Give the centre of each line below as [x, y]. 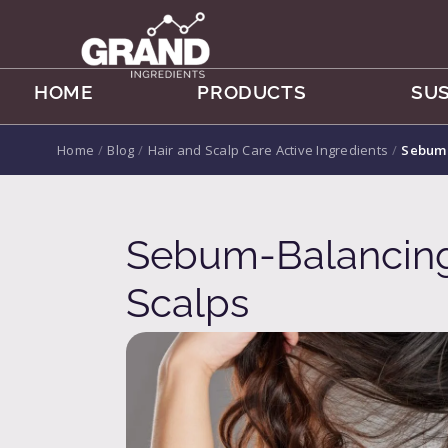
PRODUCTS [252, 92]
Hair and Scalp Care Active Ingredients [267, 150]
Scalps [187, 303]
